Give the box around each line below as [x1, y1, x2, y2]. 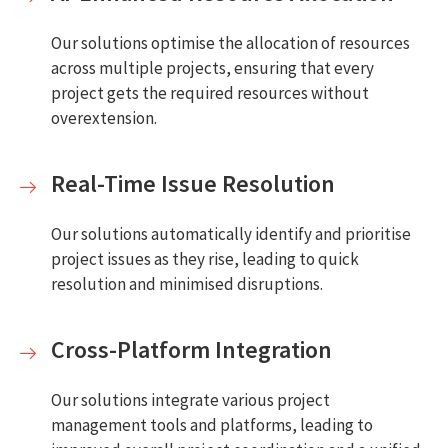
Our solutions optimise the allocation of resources [51, 32, 410, 55]
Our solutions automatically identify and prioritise [51, 223, 411, 246]
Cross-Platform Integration [51, 334, 332, 366]
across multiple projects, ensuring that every [51, 57, 374, 80]
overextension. [51, 107, 157, 130]
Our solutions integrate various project [51, 389, 330, 412]
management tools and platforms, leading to [51, 414, 373, 437]
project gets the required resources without [51, 82, 369, 105]
